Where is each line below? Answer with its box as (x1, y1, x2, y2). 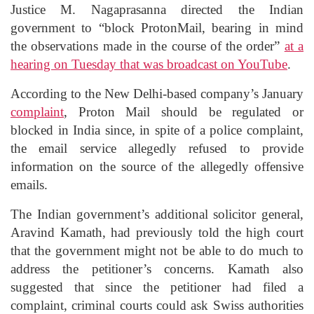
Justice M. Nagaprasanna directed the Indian (11, 1, 303, 17)
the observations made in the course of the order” (11, 38, 285, 53)
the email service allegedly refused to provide (11, 140, 303, 156)
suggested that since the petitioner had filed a (11, 279, 303, 294)
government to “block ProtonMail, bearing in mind (11, 20, 303, 35)
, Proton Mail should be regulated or (64, 104, 303, 119)
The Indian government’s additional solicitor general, (11, 206, 303, 221)
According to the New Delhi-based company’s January (11, 86, 303, 101)
